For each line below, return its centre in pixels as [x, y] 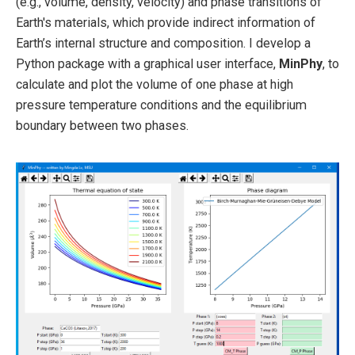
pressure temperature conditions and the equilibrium [161, 105]
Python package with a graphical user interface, [147, 64]
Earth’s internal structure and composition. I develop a [163, 44]
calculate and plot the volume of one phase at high [155, 85]
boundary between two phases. [102, 126]
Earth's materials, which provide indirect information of [166, 23]
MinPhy [301, 64]
